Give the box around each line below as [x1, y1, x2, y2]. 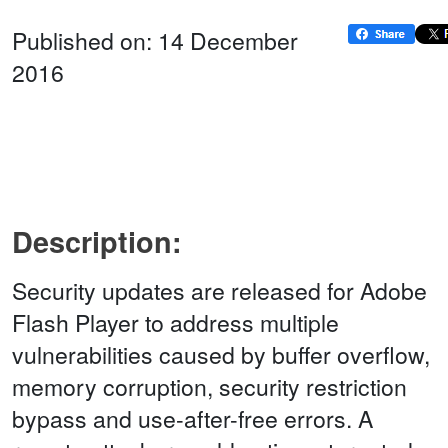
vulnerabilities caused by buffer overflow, [12, 338, 430, 372]
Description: [12, 221, 182, 263]
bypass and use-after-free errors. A [12, 402, 373, 436]
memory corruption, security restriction [12, 370, 407, 404]
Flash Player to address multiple [12, 306, 339, 340]
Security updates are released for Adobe [12, 274, 427, 308]
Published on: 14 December [12, 24, 298, 58]
